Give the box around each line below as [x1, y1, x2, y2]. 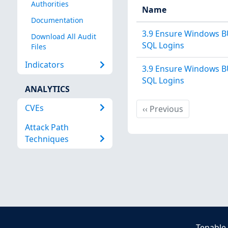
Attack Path [24, 121, 69, 133]
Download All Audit [31, 32, 96, 42]
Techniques [24, 133, 69, 145]
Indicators [24, 59, 64, 70]
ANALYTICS [24, 83, 70, 95]
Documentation [31, 15, 83, 25]
